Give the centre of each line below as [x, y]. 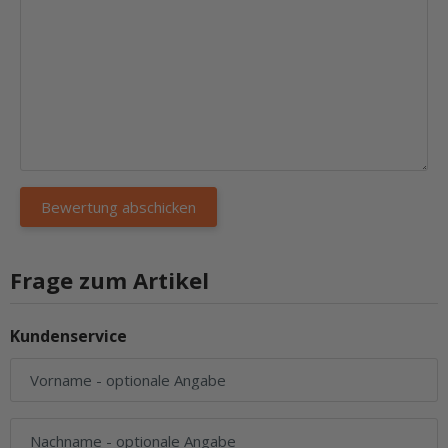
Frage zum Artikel [109, 279]
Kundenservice [68, 335]
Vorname [61, 379]
